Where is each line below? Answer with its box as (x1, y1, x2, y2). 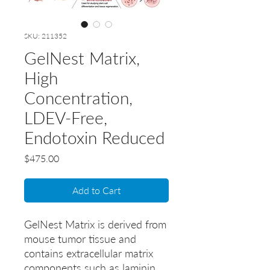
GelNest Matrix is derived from (24, 218, 166, 231)
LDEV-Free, (24, 107, 107, 128)
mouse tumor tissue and (24, 232, 136, 246)
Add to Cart (72, 184, 121, 196)
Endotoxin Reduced (24, 127, 165, 148)
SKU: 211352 (24, 31, 67, 41)
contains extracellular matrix (24, 246, 153, 260)
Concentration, (24, 87, 133, 108)
